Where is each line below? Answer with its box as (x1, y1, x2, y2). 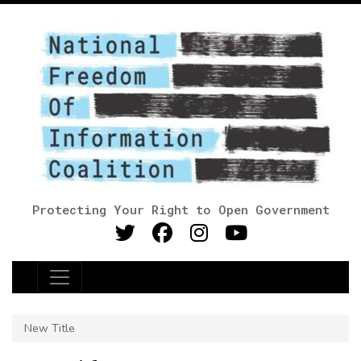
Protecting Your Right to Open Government (31, 201, 330, 218)
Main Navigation (36, 276, 188, 298)
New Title (24, 321, 75, 336)
